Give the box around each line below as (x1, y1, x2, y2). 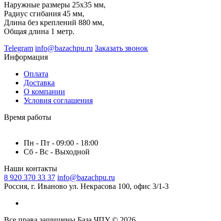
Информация (4, 52, 48, 61)
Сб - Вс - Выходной (24, 147, 90, 156)
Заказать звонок (95, 43, 148, 52)
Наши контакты (4, 164, 57, 173)
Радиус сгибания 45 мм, (4, 9, 84, 18)
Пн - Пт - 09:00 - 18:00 (24, 138, 98, 147)
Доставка (24, 78, 55, 87)
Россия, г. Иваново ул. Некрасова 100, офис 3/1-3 (4, 182, 169, 190)
